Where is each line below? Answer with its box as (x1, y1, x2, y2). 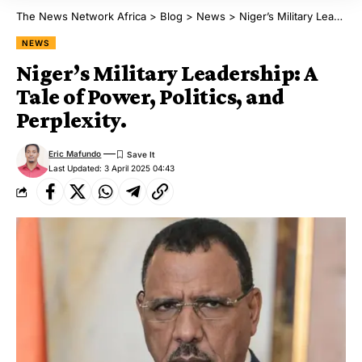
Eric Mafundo (48, 149, 102, 158)
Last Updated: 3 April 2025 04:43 (48, 162, 175, 173)
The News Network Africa (16, 10, 146, 23)
